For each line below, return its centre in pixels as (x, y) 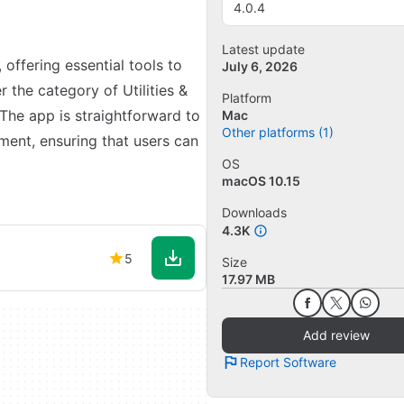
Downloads (254, 212)
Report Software (288, 363)
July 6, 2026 (260, 66)
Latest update (263, 49)
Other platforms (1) (278, 132)
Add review (336, 335)
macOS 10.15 (261, 180)
